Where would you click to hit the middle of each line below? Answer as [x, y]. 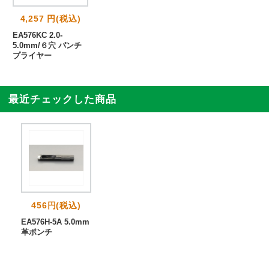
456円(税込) [56, 205]
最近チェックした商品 [62, 99]
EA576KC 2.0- [38, 35]
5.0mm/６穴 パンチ [47, 46]
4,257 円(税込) [50, 19]
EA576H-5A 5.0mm [55, 222]
